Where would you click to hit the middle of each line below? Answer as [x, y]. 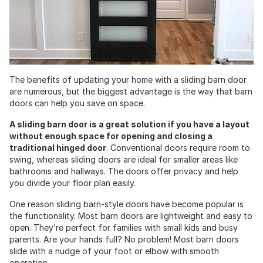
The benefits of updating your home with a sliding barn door [128, 80]
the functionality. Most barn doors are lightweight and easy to [131, 216]
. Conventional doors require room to [178, 148]
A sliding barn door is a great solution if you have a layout [129, 124]
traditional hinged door [58, 148]
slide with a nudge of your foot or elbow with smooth [114, 251]
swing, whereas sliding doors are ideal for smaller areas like [124, 160]
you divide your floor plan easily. [73, 183]
